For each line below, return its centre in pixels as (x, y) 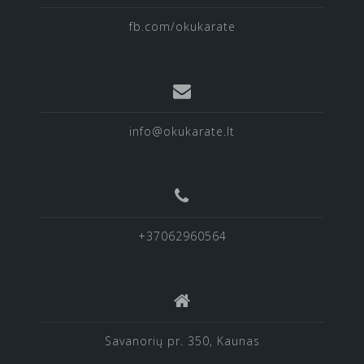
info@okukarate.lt (182, 132)
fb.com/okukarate (182, 27)
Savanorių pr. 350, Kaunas (182, 341)
